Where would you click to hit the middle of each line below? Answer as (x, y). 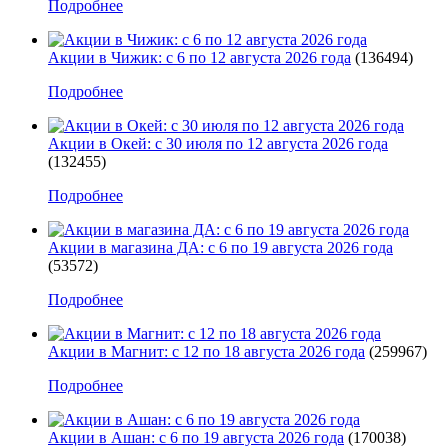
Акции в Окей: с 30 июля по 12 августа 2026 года (218, 143)
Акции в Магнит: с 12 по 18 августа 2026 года (206, 351)
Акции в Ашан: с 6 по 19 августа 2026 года (196, 437)
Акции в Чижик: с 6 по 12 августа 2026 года (199, 57)
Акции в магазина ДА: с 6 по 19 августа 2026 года (220, 247)
